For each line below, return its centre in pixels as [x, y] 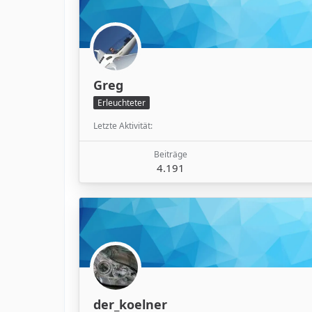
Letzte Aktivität [122, 125]
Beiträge [171, 154]
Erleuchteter [122, 102]
